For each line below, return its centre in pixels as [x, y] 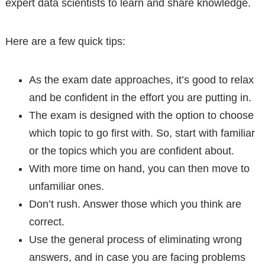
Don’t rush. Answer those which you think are [135, 204]
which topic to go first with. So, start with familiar [142, 133]
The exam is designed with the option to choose [141, 115]
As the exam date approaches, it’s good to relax [141, 80]
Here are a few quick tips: [65, 41]
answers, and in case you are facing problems [137, 257]
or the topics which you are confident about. [131, 151]
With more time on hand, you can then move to [139, 168]
